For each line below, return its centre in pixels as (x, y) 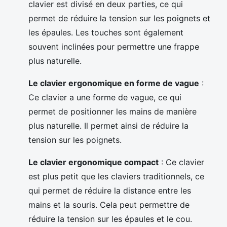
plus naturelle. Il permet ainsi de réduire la (108, 125)
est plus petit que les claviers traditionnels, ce (116, 176)
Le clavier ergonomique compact (93, 162)
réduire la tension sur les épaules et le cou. (110, 219)
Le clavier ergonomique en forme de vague (114, 83)
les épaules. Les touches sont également (106, 32)
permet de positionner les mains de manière (112, 111)
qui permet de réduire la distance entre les (110, 190)
